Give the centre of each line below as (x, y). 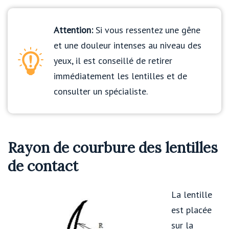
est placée (191, 210)
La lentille (192, 194)
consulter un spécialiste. (101, 91)
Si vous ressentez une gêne (147, 30)
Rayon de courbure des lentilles (113, 147)
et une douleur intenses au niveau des (128, 45)
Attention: (73, 30)
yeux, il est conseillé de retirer (113, 61)
